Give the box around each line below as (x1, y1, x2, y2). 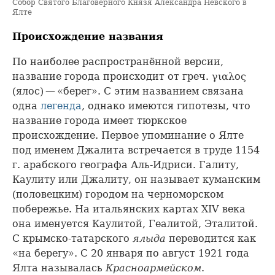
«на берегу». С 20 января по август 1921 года (12, 247, 249, 259)
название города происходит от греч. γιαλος (12, 70, 246, 82)
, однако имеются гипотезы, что (82, 99, 250, 112)
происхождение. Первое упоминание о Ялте (12, 129, 244, 141)
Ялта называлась (12, 261, 106, 274)
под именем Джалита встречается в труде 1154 (12, 144, 260, 156)
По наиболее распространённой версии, (12, 55, 223, 68)
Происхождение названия (12, 31, 163, 43)
